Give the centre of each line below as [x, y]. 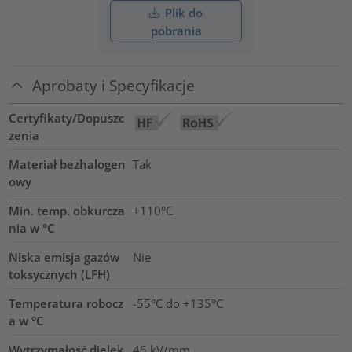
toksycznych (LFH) [60, 274]
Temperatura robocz [66, 303]
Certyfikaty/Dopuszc [67, 117]
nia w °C [32, 227]
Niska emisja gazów [64, 257]
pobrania [176, 30]
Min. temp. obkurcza [67, 210]
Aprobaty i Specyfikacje [114, 85]
